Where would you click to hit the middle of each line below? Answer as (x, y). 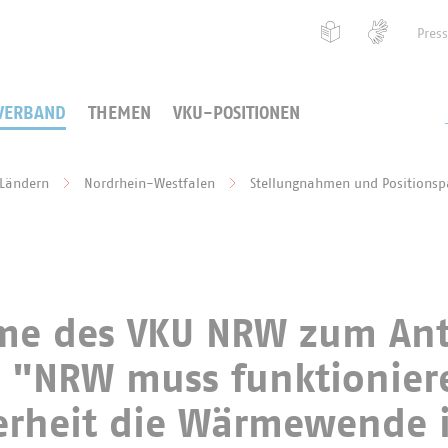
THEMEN (120, 114)
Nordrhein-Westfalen (149, 184)
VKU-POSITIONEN (237, 114)
